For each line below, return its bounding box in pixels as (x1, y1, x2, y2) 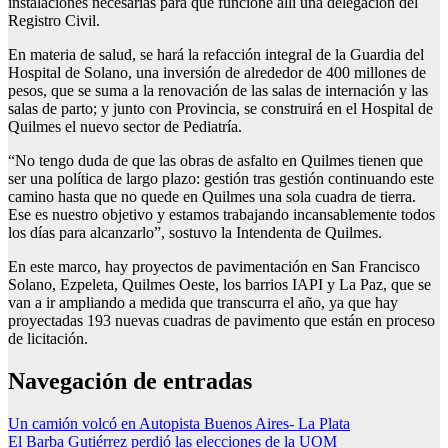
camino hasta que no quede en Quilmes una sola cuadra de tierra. (8, 188, 416, 206)
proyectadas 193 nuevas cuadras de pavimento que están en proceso (8, 312, 435, 330)
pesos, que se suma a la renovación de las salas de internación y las (8, 82, 428, 100)
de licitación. (8, 330, 88, 348)
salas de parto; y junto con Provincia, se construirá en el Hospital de (8, 100, 433, 118)
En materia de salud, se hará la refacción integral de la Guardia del (8, 46, 424, 64)
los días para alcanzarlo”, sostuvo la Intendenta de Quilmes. (8, 224, 382, 242)
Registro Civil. (8, 12, 100, 30)
